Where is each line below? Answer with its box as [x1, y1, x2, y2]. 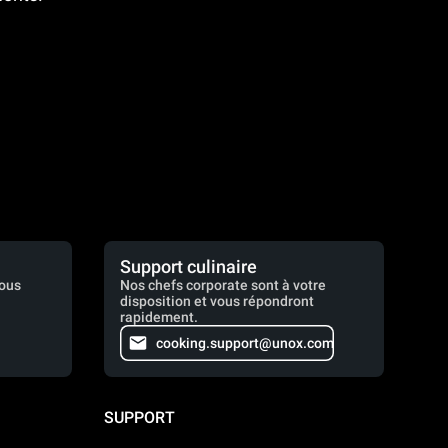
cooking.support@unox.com [156, 335, 334, 351]
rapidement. [120, 309, 198, 325]
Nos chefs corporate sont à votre [120, 277, 326, 293]
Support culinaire [120, 256, 257, 277]
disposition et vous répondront [120, 293, 314, 309]
